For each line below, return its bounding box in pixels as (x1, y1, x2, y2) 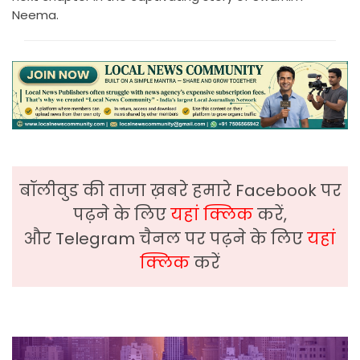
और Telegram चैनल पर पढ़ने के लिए (24, 227, 307, 251)
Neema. (12, 6, 59, 23)
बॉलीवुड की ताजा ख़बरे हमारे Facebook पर (18, 179, 342, 202)
